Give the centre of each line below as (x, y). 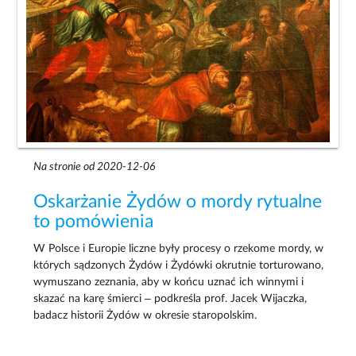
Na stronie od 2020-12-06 (95, 166)
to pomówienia (94, 221)
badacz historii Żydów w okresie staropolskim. (145, 315)
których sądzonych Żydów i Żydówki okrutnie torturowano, (179, 265)
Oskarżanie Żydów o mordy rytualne (178, 201)
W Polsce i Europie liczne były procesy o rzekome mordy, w (179, 248)
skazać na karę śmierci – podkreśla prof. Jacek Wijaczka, (170, 298)
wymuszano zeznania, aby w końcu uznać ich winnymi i (169, 282)
